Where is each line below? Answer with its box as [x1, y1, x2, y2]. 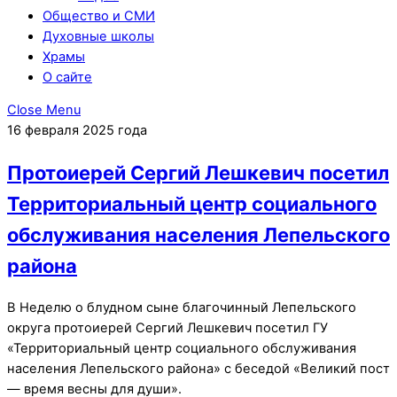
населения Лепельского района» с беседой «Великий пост [7, 360, 390, 377]
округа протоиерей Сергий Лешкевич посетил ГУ [7, 319, 328, 336]
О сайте [43, 68, 92, 85]
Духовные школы [43, 27, 154, 44]
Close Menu [7, 102, 81, 119]
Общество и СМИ [43, 7, 155, 24]
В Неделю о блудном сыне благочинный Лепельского [7, 299, 356, 315]
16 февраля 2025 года [7, 122, 147, 139]
